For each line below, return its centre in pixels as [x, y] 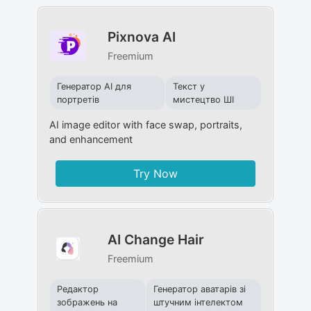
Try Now [155, 173]
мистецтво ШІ [204, 99]
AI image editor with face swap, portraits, [145, 124]
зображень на [87, 302]
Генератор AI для [94, 86]
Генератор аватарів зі [199, 289]
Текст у [189, 86]
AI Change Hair [155, 239]
